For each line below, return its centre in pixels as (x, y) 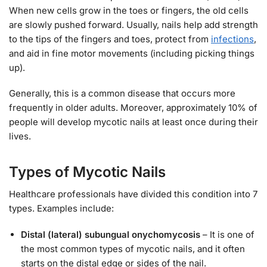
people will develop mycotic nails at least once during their (133, 122)
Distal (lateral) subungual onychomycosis (111, 234)
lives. (20, 136)
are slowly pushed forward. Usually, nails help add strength (133, 24)
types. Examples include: (61, 209)
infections (232, 39)
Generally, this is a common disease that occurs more (122, 94)
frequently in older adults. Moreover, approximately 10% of (133, 108)
